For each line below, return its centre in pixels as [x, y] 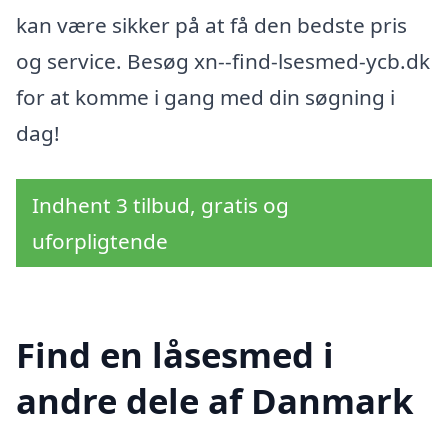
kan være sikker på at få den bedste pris [211, 25]
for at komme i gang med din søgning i [205, 97]
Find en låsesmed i [175, 354]
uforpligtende [100, 240]
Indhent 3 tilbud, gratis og [160, 204]
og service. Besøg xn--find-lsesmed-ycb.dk [223, 61]
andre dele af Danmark [214, 400]
